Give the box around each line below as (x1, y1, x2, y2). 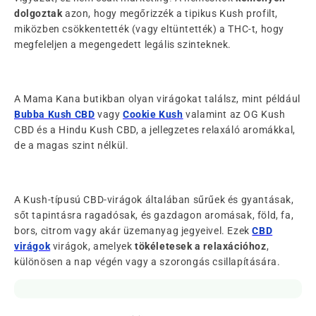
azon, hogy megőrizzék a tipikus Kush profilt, (62, 7, 279, 19)
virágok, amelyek (50, 240, 135, 252)
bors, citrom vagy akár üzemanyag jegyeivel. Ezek (14, 224, 253, 236)
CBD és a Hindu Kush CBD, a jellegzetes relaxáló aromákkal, (14, 123, 296, 135)
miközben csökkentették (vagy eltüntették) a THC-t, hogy (14, 23, 285, 35)
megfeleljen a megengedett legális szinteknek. (14, 38, 232, 50)
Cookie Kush (123, 108, 183, 120)
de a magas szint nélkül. (14, 139, 129, 151)
